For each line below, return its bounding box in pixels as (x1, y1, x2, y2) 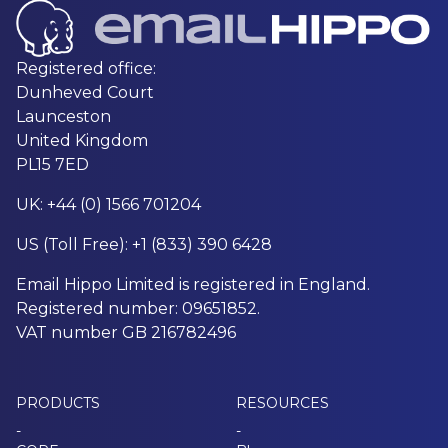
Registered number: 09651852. (16, 299, 260, 318)
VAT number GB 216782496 (16, 323, 236, 342)
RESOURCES (236, 394, 329, 412)
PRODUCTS (16, 394, 100, 412)
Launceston (16, 107, 111, 126)
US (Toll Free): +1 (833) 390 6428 (16, 235, 272, 254)
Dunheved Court (16, 83, 154, 102)
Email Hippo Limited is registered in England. (16, 275, 370, 294)
